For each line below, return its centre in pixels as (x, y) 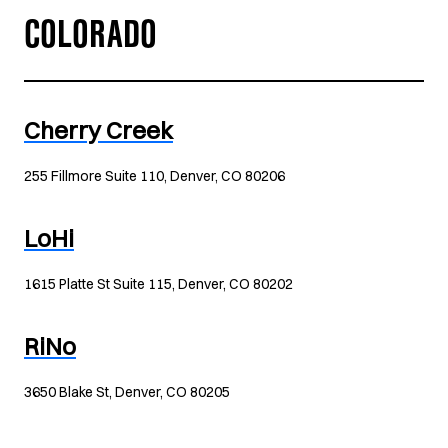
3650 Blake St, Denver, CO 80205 (127, 392)
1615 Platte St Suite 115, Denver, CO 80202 (158, 284)
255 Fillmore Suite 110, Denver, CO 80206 (154, 176)
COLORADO (90, 40)
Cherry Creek (98, 130)
